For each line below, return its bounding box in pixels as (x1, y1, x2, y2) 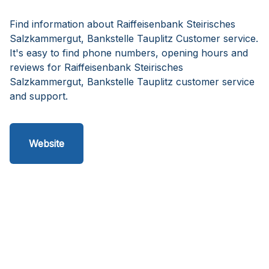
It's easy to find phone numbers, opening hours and (10, 47, 248, 59)
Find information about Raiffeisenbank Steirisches (10, 18, 235, 30)
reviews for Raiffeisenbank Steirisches (10, 61, 183, 73)
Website (29, 138, 64, 150)
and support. (10, 90, 68, 102)
